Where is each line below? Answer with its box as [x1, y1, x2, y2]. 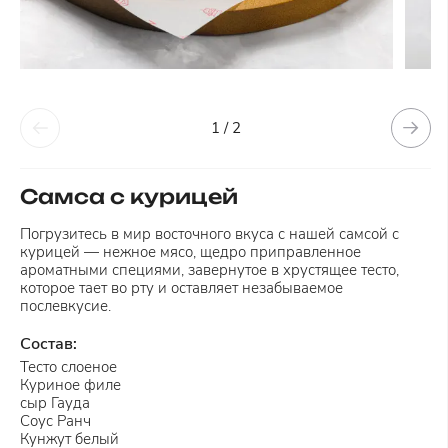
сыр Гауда [20, 393, 90, 413]
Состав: [20, 333, 77, 355]
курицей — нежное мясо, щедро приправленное [20, 242, 361, 262]
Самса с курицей [20, 184, 238, 209]
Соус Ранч [20, 411, 91, 431]
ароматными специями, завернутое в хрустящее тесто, [20, 260, 399, 280]
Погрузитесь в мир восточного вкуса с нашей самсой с [20, 224, 399, 244]
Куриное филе [20, 375, 121, 395]
